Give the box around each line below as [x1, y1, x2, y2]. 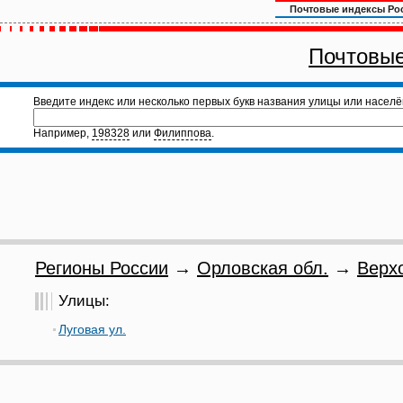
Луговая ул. [58, 322, 126, 336]
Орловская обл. [197, 258, 328, 278]
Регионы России [35, 258, 168, 278]
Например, [33, 127, 92, 139]
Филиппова [154, 127, 211, 139]
